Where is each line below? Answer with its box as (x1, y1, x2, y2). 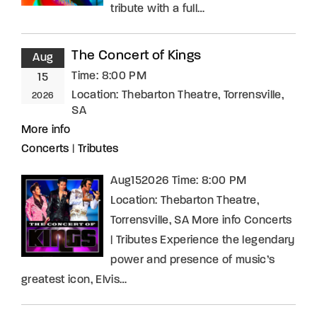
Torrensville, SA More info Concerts (110, 214, 292, 226)
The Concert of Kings (71, 49, 202, 63)
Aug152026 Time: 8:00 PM (110, 175, 247, 187)
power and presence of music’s (110, 254, 275, 266)
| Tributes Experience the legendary (110, 234, 295, 246)
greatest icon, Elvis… (21, 274, 127, 286)
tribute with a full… (110, 3, 205, 15)
